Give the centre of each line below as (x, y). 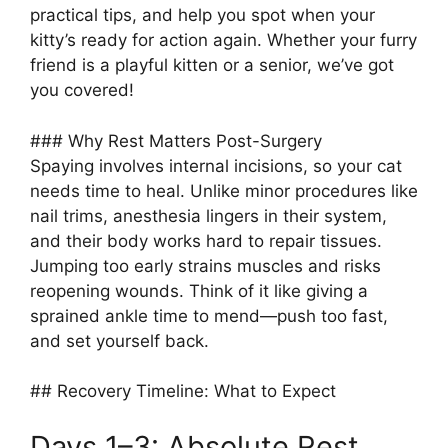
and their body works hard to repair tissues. (206, 240)
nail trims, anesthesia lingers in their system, (208, 215)
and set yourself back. (119, 340)
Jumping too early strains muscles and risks (205, 265)
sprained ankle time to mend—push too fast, (209, 315)
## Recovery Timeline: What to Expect (183, 391)
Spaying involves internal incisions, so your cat (216, 165)
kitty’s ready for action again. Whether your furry (223, 40)
